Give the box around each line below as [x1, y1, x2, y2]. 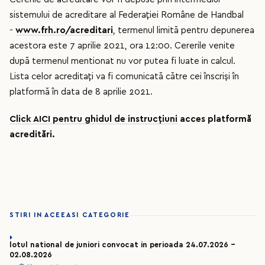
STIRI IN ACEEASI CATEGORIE [9, 212, 130, 218]
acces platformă [177, 115, 251, 124]
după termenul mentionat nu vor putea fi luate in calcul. [9, 57, 235, 66]
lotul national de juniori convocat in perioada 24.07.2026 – [9, 241, 235, 249]
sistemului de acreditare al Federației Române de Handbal [9, 11, 244, 20]
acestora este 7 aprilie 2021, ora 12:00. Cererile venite [9, 41, 235, 50]
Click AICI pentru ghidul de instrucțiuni [9, 115, 177, 124]
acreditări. [9, 130, 55, 139]
